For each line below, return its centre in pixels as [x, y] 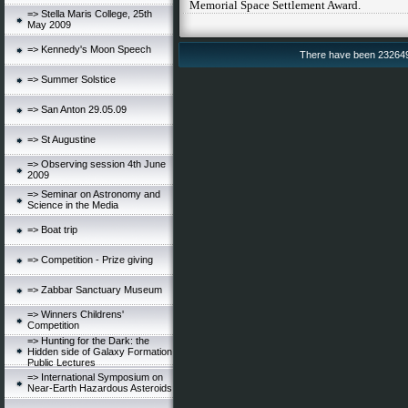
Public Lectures [61, 362]
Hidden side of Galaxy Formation [100, 352]
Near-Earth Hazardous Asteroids [100, 388]
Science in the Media [73, 205]
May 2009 [49, 25]
